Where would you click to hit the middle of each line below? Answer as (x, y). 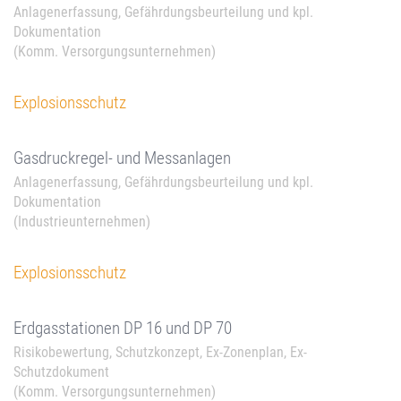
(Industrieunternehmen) (82, 222)
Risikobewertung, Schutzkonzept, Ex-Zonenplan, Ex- (160, 352)
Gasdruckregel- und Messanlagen (122, 158)
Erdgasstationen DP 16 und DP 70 (123, 328)
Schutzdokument (61, 372)
